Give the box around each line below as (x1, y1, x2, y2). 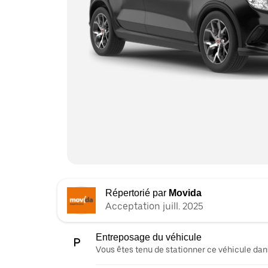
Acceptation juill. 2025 (105, 200, 203, 212)
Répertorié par (105, 187, 169, 198)
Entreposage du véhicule (96, 232, 202, 242)
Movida (169, 187, 202, 198)
